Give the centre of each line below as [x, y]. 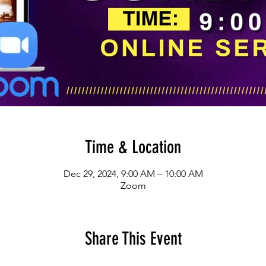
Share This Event [133, 238]
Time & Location [133, 147]
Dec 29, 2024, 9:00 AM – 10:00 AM [133, 173]
